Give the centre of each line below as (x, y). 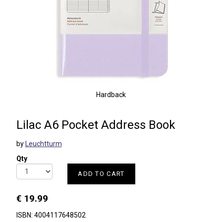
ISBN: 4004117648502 (51, 215)
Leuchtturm (43, 144)
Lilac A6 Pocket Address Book (96, 125)
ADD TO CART (101, 174)
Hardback (111, 95)
